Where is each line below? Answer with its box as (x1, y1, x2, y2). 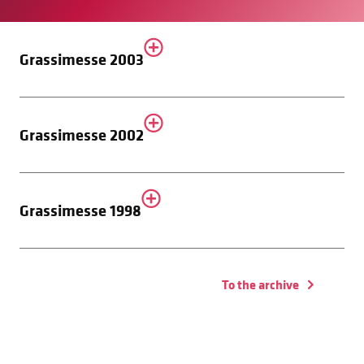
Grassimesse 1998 (19, 198, 141, 221)
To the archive (222, 275, 302, 293)
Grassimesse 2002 (19, 123, 144, 145)
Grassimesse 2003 (19, 47, 144, 70)
